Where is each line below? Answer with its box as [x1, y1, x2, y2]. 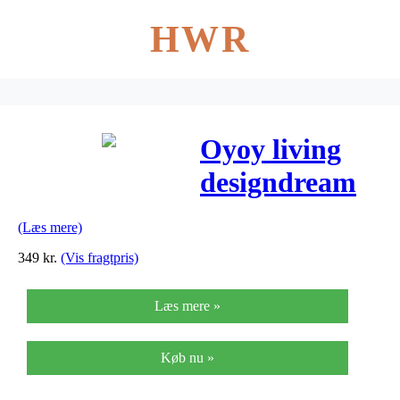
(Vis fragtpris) [61, 249, 138, 265]
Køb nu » [161, 349, 214, 365]
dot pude [200, 199, 308, 232]
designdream [200, 166, 356, 199]
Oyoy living [200, 133, 341, 166]
